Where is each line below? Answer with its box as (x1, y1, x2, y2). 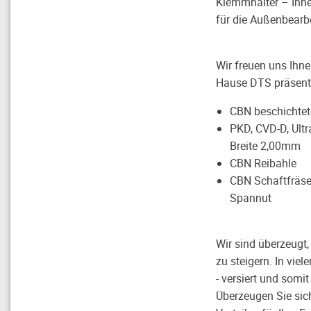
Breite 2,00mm (230, 137, 301, 153)
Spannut (230, 190, 272, 205)
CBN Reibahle (230, 155, 297, 171)
